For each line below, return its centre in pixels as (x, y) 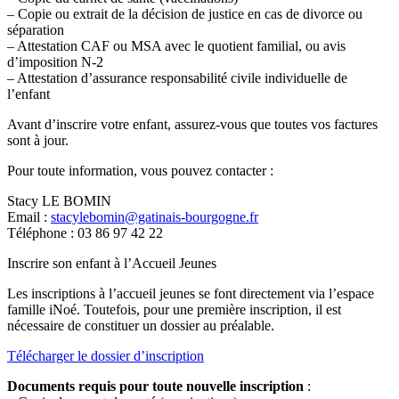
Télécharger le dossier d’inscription (106, 355)
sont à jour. (38, 140)
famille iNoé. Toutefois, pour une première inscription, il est (174, 309)
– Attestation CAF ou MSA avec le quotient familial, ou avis (176, 45)
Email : (29, 216)
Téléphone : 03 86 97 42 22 (85, 232)
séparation (36, 29)
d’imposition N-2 (55, 61)
